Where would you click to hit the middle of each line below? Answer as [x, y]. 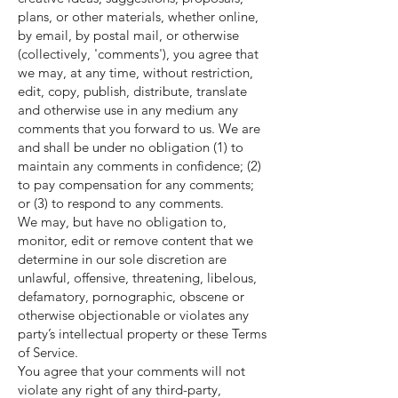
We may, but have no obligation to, [122, 222]
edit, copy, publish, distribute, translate [132, 91]
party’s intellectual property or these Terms [142, 334]
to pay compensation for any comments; [136, 184]
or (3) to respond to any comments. [121, 203]
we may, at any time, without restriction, [135, 72]
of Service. [48, 352]
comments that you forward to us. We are [139, 128]
